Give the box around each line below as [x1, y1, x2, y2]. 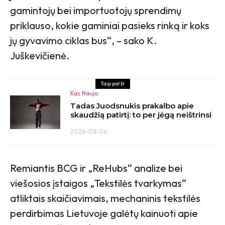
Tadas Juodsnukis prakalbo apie [70, 101, 194, 111]
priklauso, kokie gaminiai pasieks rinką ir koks [10, 19, 209, 32]
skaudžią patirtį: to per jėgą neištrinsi [70, 110, 211, 120]
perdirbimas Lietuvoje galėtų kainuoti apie [10, 207, 198, 220]
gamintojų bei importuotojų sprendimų [10, 4, 181, 17]
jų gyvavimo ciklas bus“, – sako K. [10, 34, 157, 47]
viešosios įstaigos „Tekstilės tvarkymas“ [10, 177, 186, 190]
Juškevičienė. [10, 49, 69, 62]
